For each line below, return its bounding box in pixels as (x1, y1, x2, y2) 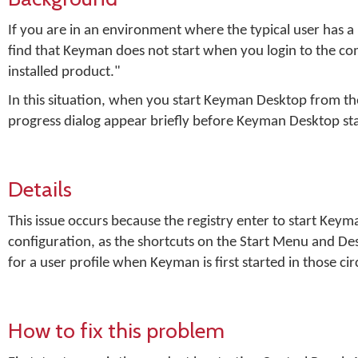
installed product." (8, 65, 121, 80)
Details (8, 176, 72, 202)
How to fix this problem (8, 317, 225, 344)
